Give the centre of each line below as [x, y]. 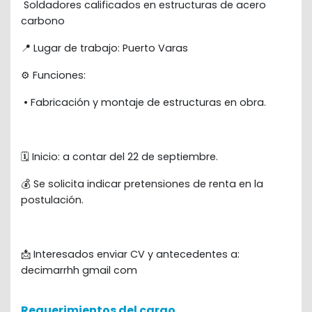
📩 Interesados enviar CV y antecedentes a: [130, 254]
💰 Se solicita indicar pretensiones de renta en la [142, 184]
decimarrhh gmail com [79, 270]
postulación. [52, 200]
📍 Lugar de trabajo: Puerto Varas [104, 48]
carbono [43, 21]
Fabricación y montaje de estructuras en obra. [148, 102]
